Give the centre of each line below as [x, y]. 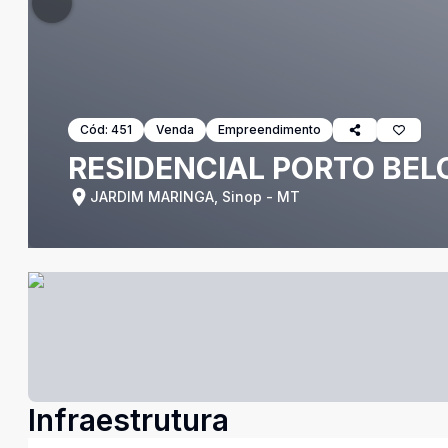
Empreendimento [269, 129]
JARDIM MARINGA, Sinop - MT [195, 196]
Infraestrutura [128, 420]
